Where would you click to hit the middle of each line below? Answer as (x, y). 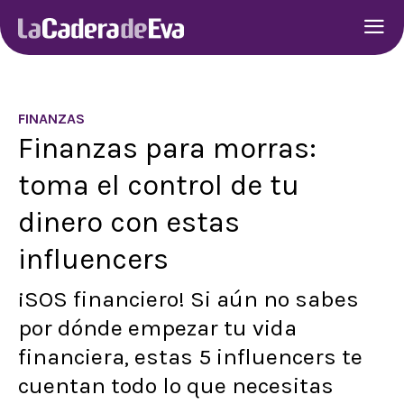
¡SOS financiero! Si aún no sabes (188, 299)
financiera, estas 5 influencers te (190, 357)
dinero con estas (129, 222)
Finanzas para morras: (167, 148)
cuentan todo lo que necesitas (176, 386)
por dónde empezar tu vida (157, 328)
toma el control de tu (159, 185)
